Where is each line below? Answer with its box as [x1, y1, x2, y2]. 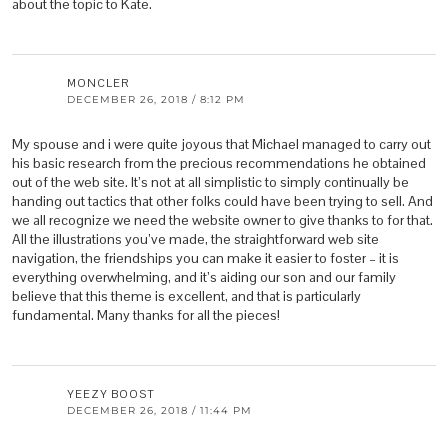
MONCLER [67, 76, 129, 91]
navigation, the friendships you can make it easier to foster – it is [12, 249, 399, 268]
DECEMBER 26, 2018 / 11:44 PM [67, 404, 252, 418]
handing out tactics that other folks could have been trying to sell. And [12, 192, 433, 211]
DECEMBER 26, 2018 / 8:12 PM [67, 93, 245, 107]
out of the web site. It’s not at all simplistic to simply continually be [12, 173, 409, 192]
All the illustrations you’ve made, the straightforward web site [12, 230, 379, 249]
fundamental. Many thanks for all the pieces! [12, 306, 280, 325]
